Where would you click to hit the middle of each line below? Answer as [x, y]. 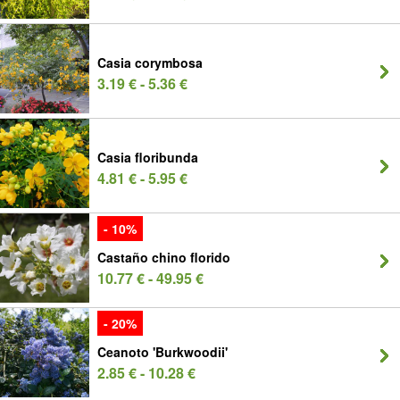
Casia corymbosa [150, 62]
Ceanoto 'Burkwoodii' [162, 352]
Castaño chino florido [164, 257]
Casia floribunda [148, 157]
